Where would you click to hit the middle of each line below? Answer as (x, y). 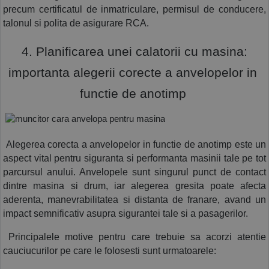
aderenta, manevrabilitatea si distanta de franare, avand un (134, 200)
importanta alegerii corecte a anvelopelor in (133, 72)
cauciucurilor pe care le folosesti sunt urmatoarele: (111, 251)
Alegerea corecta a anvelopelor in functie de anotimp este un (134, 145)
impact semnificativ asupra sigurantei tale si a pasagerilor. (125, 214)
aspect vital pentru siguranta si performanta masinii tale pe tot (134, 159)
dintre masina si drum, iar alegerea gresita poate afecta (134, 186)
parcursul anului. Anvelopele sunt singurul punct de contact (134, 172)
